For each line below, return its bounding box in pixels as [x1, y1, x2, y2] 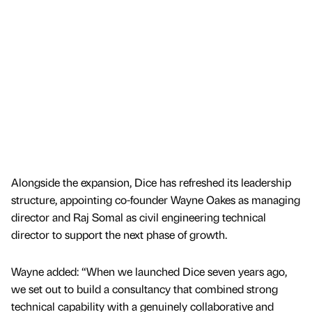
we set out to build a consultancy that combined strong [11, 281, 278, 297]
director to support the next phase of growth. [11, 227, 227, 242]
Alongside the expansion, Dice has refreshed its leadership [11, 175, 291, 190]
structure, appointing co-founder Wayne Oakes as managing [11, 192, 300, 208]
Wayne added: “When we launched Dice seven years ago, [11, 264, 287, 279]
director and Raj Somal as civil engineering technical [11, 210, 266, 225]
